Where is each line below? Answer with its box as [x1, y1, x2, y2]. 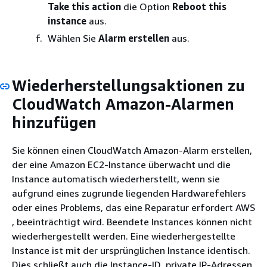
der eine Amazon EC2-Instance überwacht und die [12, 159, 231, 170]
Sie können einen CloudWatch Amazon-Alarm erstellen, [12, 144, 252, 156]
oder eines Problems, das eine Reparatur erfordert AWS [12, 201, 255, 213]
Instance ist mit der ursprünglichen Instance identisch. [12, 244, 250, 256]
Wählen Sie [48, 32, 98, 44]
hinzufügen [12, 113, 97, 132]
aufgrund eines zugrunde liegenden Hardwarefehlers [12, 187, 246, 199]
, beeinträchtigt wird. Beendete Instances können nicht [12, 216, 252, 228]
